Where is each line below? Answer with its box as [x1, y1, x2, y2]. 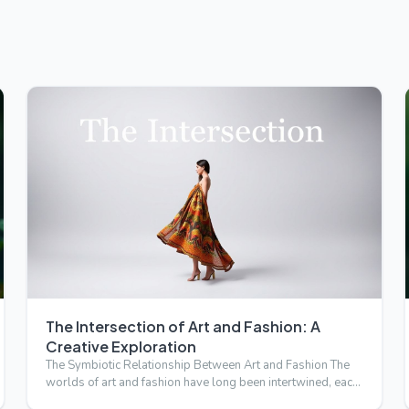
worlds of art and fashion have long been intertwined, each [46, 374, 360, 392]
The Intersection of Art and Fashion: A [46, 317, 321, 337]
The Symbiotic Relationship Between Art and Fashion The [46, 357, 351, 374]
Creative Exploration [46, 337, 197, 357]
